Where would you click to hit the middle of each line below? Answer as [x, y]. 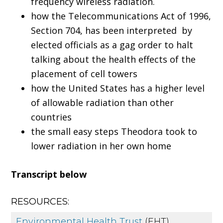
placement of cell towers [84, 74]
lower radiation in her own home [101, 146]
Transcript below [49, 174]
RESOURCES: [40, 202]
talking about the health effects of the [113, 59]
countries [52, 117]
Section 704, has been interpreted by [112, 31]
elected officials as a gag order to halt [112, 45]
